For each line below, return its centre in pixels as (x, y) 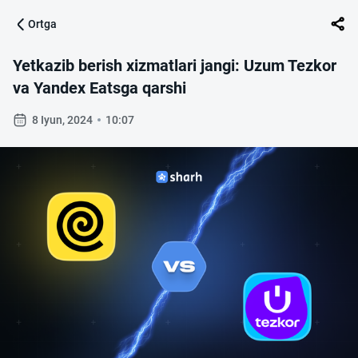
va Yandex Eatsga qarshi (99, 88)
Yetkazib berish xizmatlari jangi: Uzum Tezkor (175, 66)
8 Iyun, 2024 (62, 120)
